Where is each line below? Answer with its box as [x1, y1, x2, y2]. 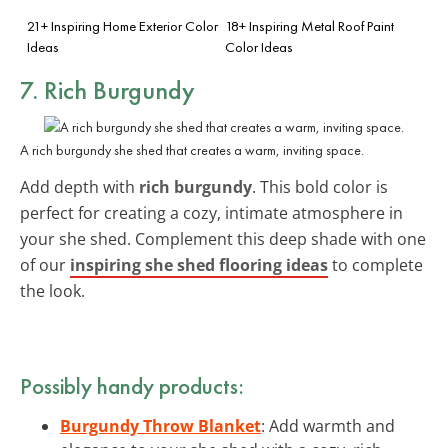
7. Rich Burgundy [20, 72, 195, 107]
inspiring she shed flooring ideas [70, 253, 328, 276]
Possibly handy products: [20, 370, 244, 401]
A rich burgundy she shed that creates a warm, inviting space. [20, 140, 364, 159]
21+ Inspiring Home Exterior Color [27, 16, 218, 35]
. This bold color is [252, 175, 388, 198]
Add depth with [20, 175, 139, 198]
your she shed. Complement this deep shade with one [20, 227, 426, 250]
